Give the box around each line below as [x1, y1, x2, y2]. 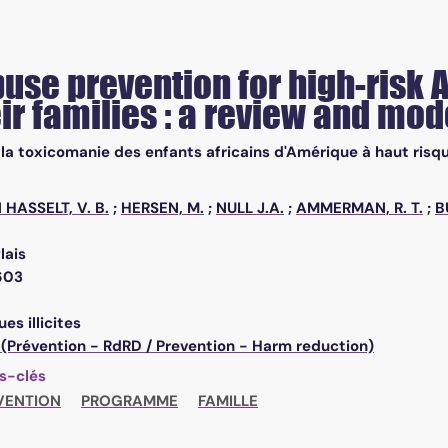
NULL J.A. [215, 198, 284, 219]
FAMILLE [197, 391, 258, 412]
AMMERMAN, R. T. [295, 198, 423, 219]
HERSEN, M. [120, 198, 204, 219]
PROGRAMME [80, 391, 178, 412]
